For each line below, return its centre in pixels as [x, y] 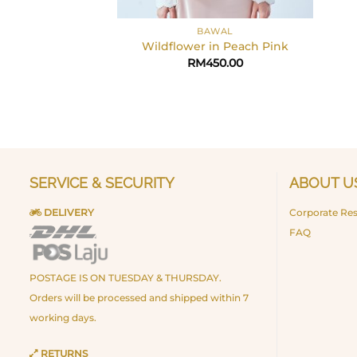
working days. [63, 317]
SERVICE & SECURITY [102, 182]
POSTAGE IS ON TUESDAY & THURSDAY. [126, 277]
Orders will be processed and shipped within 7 [139, 297]
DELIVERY [68, 212]
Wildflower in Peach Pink [216, 47]
